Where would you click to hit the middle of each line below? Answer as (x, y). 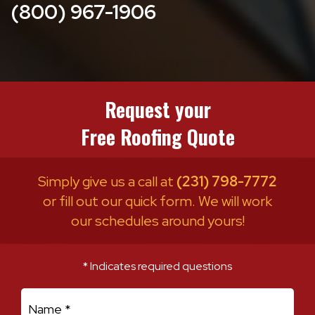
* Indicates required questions (157, 266)
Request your (157, 109)
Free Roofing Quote (157, 136)
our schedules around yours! (157, 220)
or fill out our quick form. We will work (157, 201)
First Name (45, 296)
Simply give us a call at (107, 181)
